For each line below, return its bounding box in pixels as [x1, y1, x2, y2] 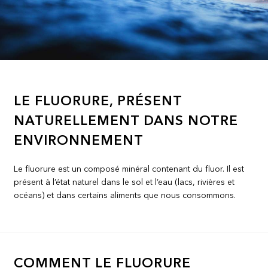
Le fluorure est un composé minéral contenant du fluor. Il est [14, 165, 245, 173]
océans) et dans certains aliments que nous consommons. [14, 191, 236, 200]
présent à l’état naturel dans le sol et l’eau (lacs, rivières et [14, 178, 235, 187]
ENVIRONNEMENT [14, 135, 144, 148]
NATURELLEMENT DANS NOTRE [14, 115, 239, 129]
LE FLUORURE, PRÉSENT [14, 95, 182, 109]
